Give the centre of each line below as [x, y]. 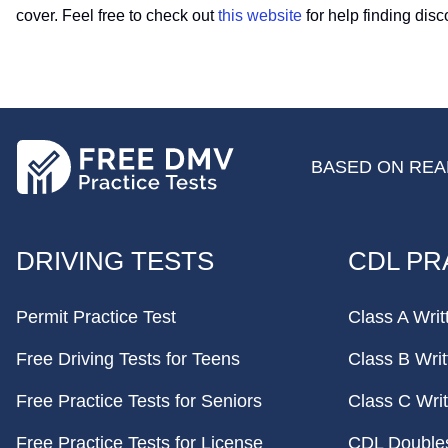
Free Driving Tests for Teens [128, 359]
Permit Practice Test [96, 317]
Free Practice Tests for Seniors [139, 401]
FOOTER [74, 246]
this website [260, 15]
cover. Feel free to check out [117, 15]
